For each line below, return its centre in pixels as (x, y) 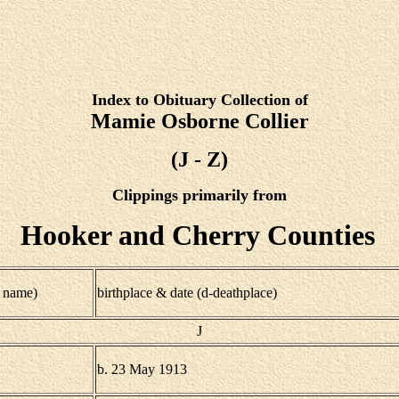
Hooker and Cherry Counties (198, 235)
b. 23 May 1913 (142, 369)
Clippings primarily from (199, 195)
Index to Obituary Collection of (199, 100)
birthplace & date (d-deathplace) (187, 293)
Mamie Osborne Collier (199, 121)
